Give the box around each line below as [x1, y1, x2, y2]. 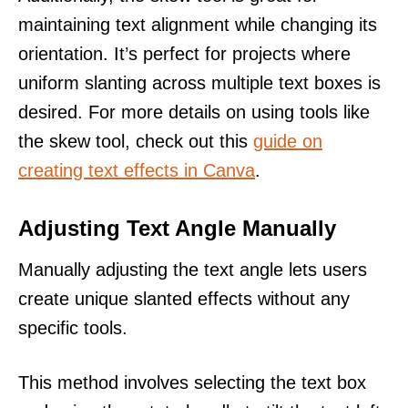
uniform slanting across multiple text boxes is [18, 72, 381, 93]
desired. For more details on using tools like [18, 101, 370, 122]
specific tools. [18, 317, 127, 338]
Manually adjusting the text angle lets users [18, 259, 367, 280]
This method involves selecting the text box [18, 372, 366, 393]
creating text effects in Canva [18, 159, 255, 180]
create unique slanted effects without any [18, 288, 350, 309]
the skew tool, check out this [18, 130, 253, 151]
